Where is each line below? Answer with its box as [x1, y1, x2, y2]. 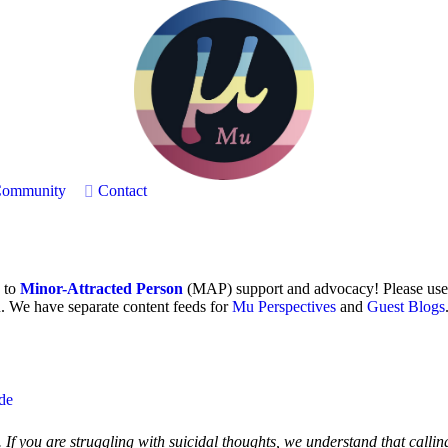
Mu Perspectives [232, 298, 336, 315]
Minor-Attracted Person [20, 280, 183, 297]
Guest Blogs [367, 298, 445, 315]
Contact [98, 182, 147, 199]
